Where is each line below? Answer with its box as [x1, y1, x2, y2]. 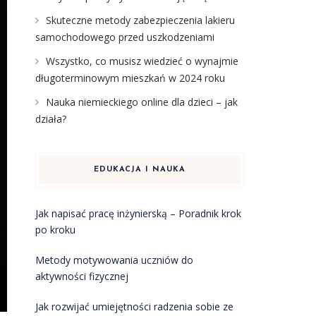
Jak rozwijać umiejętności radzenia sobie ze [35, 300, 233, 313]
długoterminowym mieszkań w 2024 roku [35, 71, 225, 85]
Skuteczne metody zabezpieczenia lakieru [45, 13, 235, 27]
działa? [35, 112, 66, 126]
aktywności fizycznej [35, 269, 128, 283]
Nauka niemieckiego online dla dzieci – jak [45, 95, 238, 109]
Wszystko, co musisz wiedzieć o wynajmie [45, 54, 238, 68]
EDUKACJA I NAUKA [93, 166, 186, 174]
